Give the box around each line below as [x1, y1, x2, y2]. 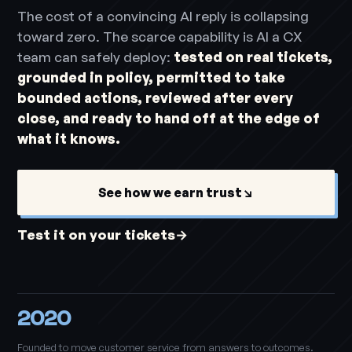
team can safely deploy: [17, 49, 174, 65]
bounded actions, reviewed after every [17, 90, 294, 106]
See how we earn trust [98, 184, 242, 200]
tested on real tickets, [174, 49, 333, 65]
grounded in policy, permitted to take [17, 69, 286, 86]
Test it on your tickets [17, 226, 176, 243]
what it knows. [17, 130, 121, 147]
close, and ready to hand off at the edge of [17, 110, 321, 126]
